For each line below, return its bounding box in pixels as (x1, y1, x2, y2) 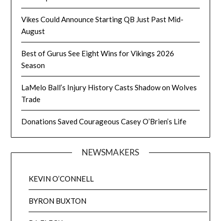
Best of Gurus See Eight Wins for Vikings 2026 (21, 49, 175, 58)
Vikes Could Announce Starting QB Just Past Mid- (21, 15, 184, 24)
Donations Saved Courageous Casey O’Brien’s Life (21, 117, 187, 126)
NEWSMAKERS (82, 147, 139, 158)
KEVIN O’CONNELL (29, 174, 94, 184)
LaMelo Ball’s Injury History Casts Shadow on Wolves (21, 83, 197, 92)
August (21, 27, 45, 36)
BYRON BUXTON (29, 196, 87, 206)
